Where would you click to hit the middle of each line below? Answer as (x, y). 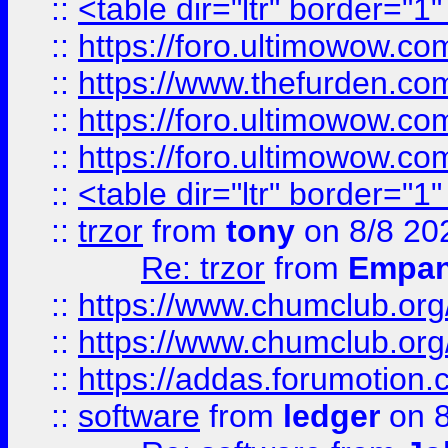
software (139, 416)
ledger (331, 416)
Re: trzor (203, 268)
